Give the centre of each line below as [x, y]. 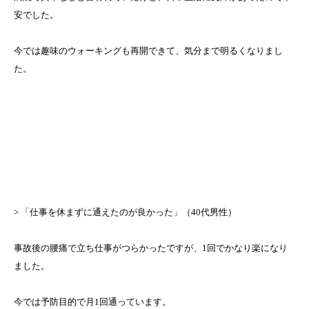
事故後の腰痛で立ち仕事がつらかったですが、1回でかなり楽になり [151, 248]
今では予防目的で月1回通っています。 [92, 302]
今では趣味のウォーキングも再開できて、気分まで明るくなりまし [148, 51]
